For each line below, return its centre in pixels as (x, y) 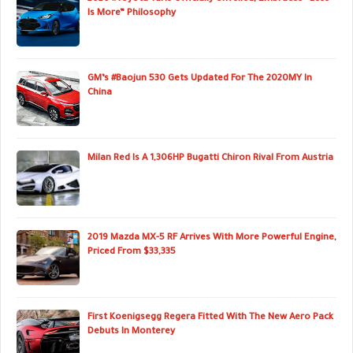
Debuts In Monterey (131, 332)
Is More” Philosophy (132, 14)
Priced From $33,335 (132, 253)
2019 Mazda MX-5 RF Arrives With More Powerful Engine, (212, 238)
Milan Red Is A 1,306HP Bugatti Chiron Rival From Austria (210, 159)
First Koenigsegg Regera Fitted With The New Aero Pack (210, 318)
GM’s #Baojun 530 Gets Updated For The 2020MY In (200, 79)
